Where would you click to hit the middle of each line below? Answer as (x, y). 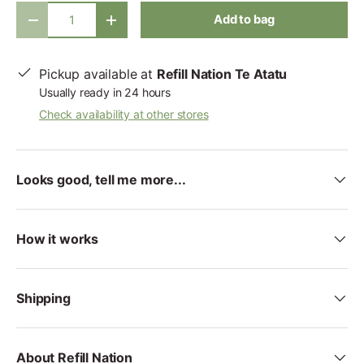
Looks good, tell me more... (101, 180)
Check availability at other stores (124, 115)
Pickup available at (98, 74)
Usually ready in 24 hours (105, 93)
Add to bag (244, 20)
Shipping (43, 299)
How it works (58, 239)
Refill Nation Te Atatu (222, 74)
